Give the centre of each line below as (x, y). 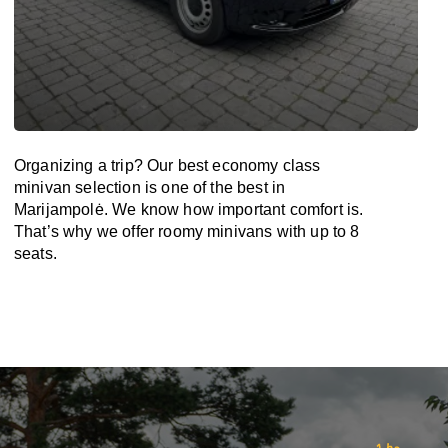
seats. (35, 253)
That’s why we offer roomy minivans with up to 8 (187, 231)
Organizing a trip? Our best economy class (167, 165)
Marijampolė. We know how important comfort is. (189, 209)
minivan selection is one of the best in (150, 187)
